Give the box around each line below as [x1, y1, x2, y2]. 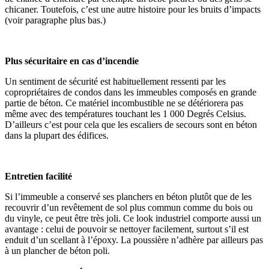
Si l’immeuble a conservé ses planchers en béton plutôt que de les [5, 192, 252, 202]
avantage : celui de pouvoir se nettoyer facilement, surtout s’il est [5, 224, 249, 235]
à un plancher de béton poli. [5, 246, 110, 256]
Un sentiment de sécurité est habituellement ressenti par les [5, 76, 226, 87]
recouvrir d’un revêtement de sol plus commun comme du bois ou [5, 202, 253, 213]
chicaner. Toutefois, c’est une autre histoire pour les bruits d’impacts [5, 4, 261, 15]
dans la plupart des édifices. [5, 130, 109, 141]
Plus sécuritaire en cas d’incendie [5, 56, 139, 67]
